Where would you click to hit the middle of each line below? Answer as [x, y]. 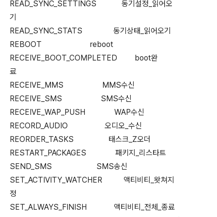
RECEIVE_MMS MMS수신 [97, 85]
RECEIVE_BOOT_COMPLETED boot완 [84, 58]
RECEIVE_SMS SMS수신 [96, 99]
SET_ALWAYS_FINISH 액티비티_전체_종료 [107, 207]
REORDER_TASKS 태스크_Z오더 [101, 139]
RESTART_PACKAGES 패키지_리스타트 [105, 153]
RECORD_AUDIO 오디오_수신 [97, 126]
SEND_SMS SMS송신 [94, 166]
